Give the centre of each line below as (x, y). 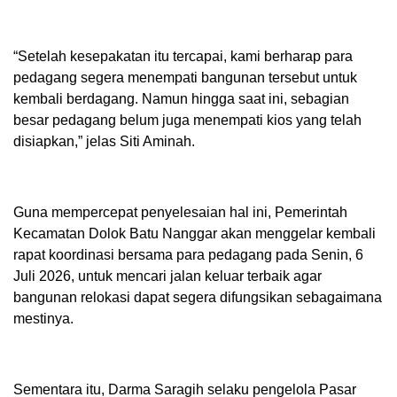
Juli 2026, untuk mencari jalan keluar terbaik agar (167, 276)
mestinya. (43, 319)
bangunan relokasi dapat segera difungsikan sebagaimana (198, 298)
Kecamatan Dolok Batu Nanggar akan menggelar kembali (195, 234)
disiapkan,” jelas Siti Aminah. (104, 142)
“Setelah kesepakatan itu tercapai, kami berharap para (183, 57)
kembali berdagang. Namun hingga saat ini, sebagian (181, 99)
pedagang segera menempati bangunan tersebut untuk (185, 78)
